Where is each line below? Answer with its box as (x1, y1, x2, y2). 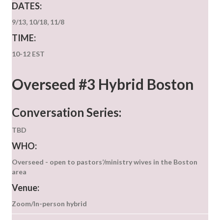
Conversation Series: (12, 105, 121, 120)
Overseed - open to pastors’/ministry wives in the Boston (12, 158, 197, 166)
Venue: (12, 182, 39, 193)
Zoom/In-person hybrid (12, 199, 87, 208)
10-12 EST (12, 50, 45, 58)
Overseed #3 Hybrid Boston (12, 75, 194, 93)
